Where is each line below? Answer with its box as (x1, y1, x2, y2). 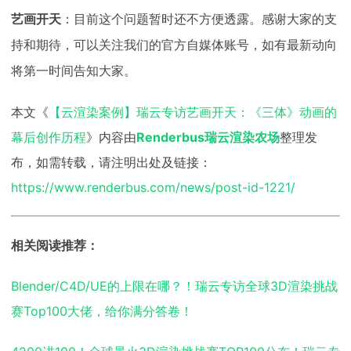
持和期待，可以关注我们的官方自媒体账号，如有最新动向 (11, 38, 337, 52)
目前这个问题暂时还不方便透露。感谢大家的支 (74, 13, 337, 27)
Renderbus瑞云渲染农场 (136, 129, 280, 146)
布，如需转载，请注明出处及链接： (11, 154, 212, 171)
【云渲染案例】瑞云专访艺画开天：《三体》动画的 (49, 104, 337, 121)
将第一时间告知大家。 (11, 64, 136, 78)
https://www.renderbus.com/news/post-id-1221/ (11, 179, 295, 196)
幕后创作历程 (11, 129, 86, 146)
